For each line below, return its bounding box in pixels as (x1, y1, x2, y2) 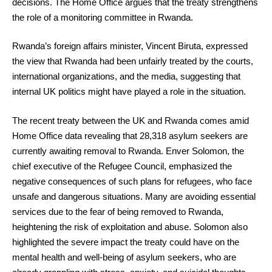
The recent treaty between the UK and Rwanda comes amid (12, 115, 249, 126)
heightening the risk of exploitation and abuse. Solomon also (12, 221, 248, 232)
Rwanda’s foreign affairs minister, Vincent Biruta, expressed (12, 41, 248, 51)
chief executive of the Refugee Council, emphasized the (12, 160, 232, 171)
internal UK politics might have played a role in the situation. (12, 86, 246, 97)
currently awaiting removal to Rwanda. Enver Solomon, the (12, 145, 244, 156)
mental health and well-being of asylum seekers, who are (12, 251, 236, 262)
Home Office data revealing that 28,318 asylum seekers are (12, 130, 248, 141)
